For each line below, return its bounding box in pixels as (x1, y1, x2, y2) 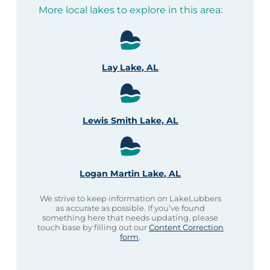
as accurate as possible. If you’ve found (55, 202, 206, 213)
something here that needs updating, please (42, 212, 219, 222)
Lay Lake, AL (102, 61, 159, 73)
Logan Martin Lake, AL (80, 168, 181, 179)
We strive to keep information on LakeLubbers (39, 193, 221, 203)
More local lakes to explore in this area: (38, 4, 222, 16)
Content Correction (148, 222, 224, 232)
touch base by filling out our (37, 222, 149, 232)
